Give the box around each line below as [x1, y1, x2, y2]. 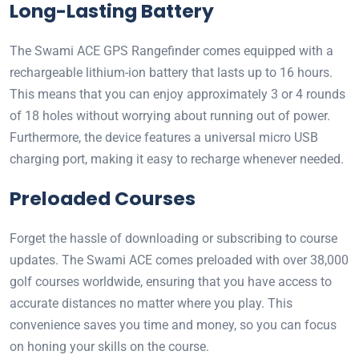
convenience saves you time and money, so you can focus [10, 317, 337, 333]
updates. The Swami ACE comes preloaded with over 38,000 [10, 252, 349, 268]
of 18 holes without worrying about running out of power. [10, 108, 330, 124]
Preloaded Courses [10, 185, 196, 212]
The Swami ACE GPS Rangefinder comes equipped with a [10, 43, 333, 59]
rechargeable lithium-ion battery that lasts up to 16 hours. [10, 65, 333, 81]
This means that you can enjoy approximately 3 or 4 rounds [10, 87, 345, 103]
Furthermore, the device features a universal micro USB [10, 130, 318, 146]
